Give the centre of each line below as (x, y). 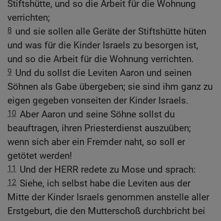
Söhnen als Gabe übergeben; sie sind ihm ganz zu (110, 87)
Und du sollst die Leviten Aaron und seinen (103, 73)
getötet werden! (40, 156)
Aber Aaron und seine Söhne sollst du (97, 114)
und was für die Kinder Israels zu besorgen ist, (103, 45)
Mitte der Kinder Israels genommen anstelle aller (108, 197)
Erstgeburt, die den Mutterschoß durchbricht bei (106, 211)
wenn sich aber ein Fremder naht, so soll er (96, 142)
